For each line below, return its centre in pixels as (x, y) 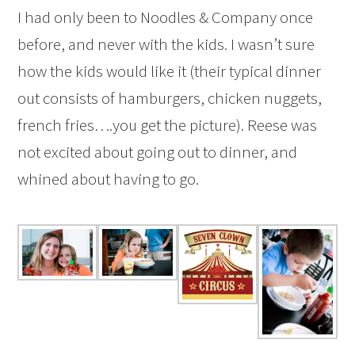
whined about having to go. (109, 179)
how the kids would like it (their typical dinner (170, 71)
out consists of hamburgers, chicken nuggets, (170, 98)
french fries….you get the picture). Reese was (168, 125)
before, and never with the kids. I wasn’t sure (166, 44)
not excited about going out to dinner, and (158, 152)
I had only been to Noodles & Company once (166, 17)
